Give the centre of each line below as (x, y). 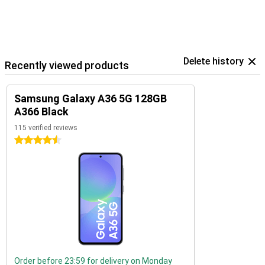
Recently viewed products (67, 65)
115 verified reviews (46, 128)
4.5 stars (31, 140)
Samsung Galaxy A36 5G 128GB (91, 98)
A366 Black (41, 112)
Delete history (214, 61)
